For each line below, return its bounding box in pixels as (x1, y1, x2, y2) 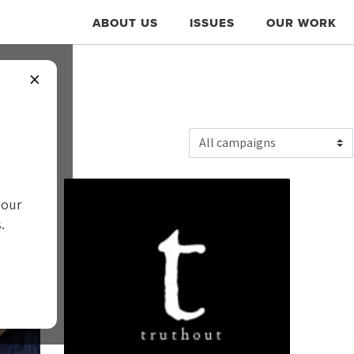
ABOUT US (92, 13, 158, 32)
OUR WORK (266, 13, 337, 32)
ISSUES (190, 13, 235, 32)
